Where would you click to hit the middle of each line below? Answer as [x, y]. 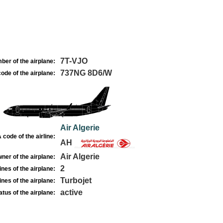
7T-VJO [74, 61]
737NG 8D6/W [86, 73]
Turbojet [76, 180]
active [71, 192]
